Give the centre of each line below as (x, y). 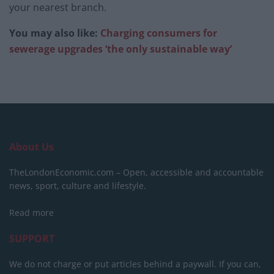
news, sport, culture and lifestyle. (78, 186)
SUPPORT (32, 239)
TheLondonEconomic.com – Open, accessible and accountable (136, 172)
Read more (31, 213)
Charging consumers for (159, 33)
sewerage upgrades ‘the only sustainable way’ (120, 49)
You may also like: (55, 33)
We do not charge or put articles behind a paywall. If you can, (135, 264)
